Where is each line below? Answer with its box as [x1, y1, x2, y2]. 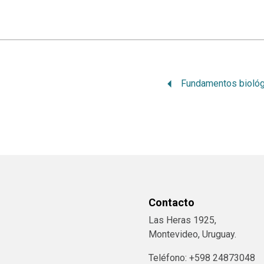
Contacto [148, 196, 194, 209]
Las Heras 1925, [148, 214, 216, 226]
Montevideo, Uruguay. [148, 229, 236, 240]
